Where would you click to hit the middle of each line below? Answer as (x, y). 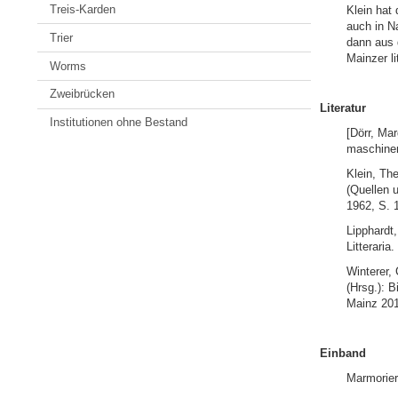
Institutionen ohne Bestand (119, 123)
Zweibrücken (83, 94)
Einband (342, 354)
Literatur (342, 108)
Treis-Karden (83, 10)
